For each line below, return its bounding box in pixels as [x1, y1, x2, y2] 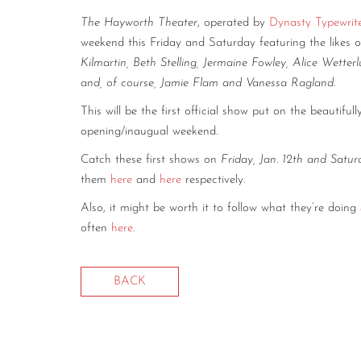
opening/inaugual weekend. [81, 125, 222, 138]
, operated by [197, 16, 269, 29]
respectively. [181, 173, 249, 186]
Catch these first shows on [81, 153, 221, 166]
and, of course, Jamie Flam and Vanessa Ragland [81, 77, 334, 89]
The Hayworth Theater [81, 16, 197, 29]
